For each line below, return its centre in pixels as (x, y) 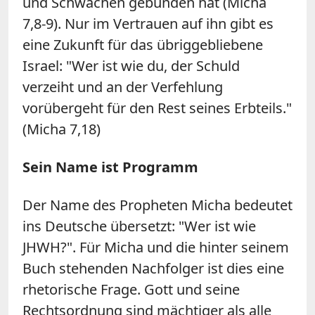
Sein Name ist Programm (110, 167)
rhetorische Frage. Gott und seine (131, 289)
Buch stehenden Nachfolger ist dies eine (153, 268)
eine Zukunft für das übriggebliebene (143, 44)
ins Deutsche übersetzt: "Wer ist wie (139, 226)
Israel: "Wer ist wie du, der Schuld (131, 65)
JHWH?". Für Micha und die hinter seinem (156, 247)
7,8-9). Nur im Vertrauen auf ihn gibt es (148, 23)
